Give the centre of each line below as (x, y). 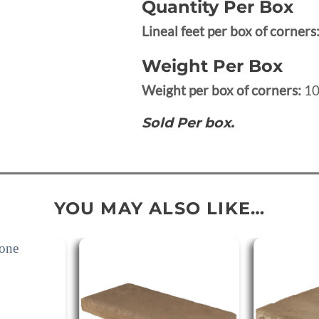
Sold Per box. (188, 123)
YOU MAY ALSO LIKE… (159, 208)
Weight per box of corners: (223, 90)
